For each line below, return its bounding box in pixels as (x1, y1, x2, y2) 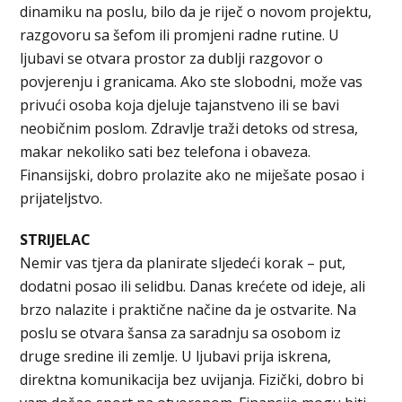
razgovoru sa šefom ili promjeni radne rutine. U (20, 24, 340, 45)
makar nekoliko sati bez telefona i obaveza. (20, 141, 311, 162)
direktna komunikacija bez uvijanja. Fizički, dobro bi (20, 369, 364, 389)
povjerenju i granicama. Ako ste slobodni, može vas (20, 71, 363, 92)
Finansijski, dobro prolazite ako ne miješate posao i (20, 164, 365, 185)
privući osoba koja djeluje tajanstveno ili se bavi (20, 94, 340, 115)
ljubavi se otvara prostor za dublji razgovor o (20, 48, 324, 68)
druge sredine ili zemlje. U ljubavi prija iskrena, (20, 345, 332, 366)
